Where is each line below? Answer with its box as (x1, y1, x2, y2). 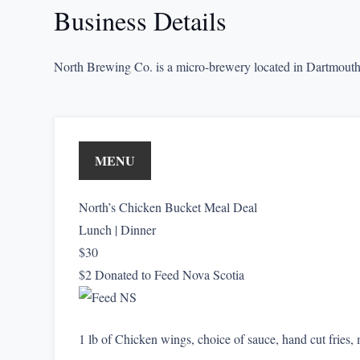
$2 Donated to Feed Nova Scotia (79, 266, 245, 283)
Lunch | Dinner (79, 221, 157, 238)
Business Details (54, 3, 227, 38)
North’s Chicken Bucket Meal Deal (79, 198, 258, 215)
